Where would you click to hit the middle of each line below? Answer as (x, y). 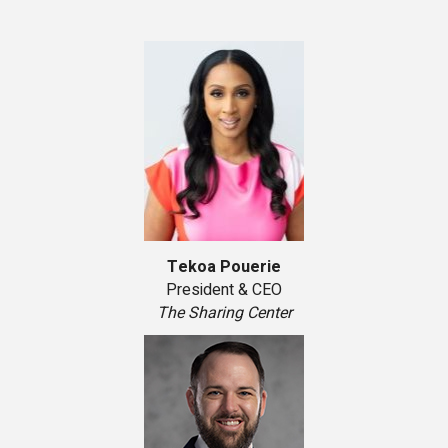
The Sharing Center (224, 313)
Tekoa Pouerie (224, 267)
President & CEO (224, 290)
